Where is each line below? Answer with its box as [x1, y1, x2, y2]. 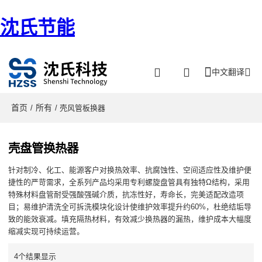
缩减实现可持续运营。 [8, 227, 85, 236]
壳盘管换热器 [8, 141, 79, 155]
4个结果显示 [14, 251, 57, 261]
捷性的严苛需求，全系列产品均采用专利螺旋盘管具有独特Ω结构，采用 [8, 178, 250, 187]
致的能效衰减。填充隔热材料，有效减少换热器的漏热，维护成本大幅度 [8, 215, 252, 224]
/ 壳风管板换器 [55, 103, 106, 112]
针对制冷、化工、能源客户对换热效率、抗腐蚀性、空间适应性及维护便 [8, 166, 252, 175]
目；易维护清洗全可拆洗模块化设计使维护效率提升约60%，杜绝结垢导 [8, 202, 252, 212]
